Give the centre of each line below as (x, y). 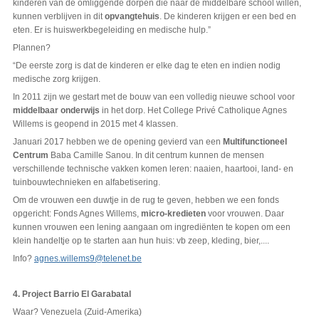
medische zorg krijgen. (56, 79)
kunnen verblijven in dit (58, 17)
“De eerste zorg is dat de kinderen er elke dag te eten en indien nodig (146, 66)
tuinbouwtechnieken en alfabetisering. (86, 183)
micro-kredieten (173, 214)
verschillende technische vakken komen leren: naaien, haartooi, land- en (153, 169)
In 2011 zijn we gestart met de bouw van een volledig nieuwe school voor (153, 97)
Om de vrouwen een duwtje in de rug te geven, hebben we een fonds (146, 200)
